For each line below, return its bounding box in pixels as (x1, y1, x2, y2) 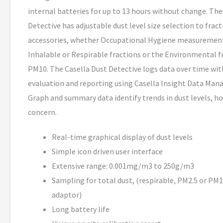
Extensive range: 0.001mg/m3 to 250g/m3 (52, 160, 194, 171)
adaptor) (52, 189, 82, 200)
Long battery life (52, 204, 110, 214)
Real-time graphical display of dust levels (52, 131, 193, 142)
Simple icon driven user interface (52, 146, 163, 156)
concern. (28, 107, 57, 117)
